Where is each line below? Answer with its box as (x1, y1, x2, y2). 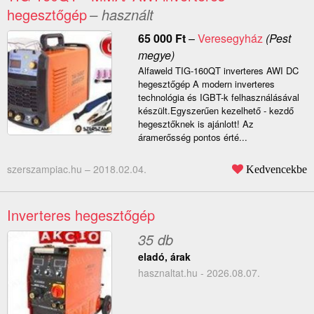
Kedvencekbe (246, 163, 307, 175)
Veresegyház (197, 30, 263, 47)
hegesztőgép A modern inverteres (137, 77, 275, 91)
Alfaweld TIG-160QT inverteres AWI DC (137, 64, 299, 78)
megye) (137, 47, 175, 64)
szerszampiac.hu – (7, 162, 93, 177)
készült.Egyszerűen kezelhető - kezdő (137, 104, 294, 118)
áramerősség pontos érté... (137, 130, 247, 144)
